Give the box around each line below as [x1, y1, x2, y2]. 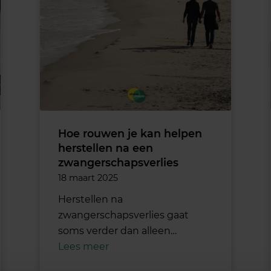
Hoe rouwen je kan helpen [57, 126, 202, 140]
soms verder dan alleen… [57, 224, 177, 237]
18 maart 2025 [57, 172, 118, 183]
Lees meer [57, 240, 109, 252]
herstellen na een [57, 141, 153, 154]
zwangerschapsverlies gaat [57, 209, 189, 221]
